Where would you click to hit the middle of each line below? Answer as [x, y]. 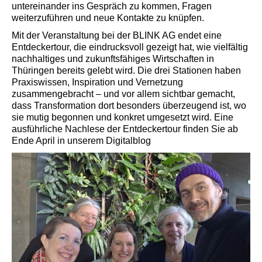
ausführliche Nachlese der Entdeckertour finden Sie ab [125, 129]
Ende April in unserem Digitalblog [81, 141]
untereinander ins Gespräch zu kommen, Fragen [112, 6]
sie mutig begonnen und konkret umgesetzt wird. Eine [123, 118]
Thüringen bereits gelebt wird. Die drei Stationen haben [126, 71]
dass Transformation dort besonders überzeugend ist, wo [129, 106]
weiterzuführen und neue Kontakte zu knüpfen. [108, 18]
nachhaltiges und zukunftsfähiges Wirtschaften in [113, 59]
